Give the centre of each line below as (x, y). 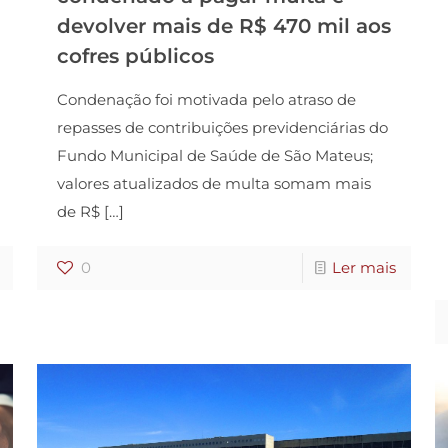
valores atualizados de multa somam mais (213, 184)
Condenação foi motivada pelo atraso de (206, 100)
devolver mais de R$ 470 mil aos (223, 26)
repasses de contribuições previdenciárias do (222, 128)
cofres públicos (135, 56)
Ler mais (364, 268)
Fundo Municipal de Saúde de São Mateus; (214, 156)
